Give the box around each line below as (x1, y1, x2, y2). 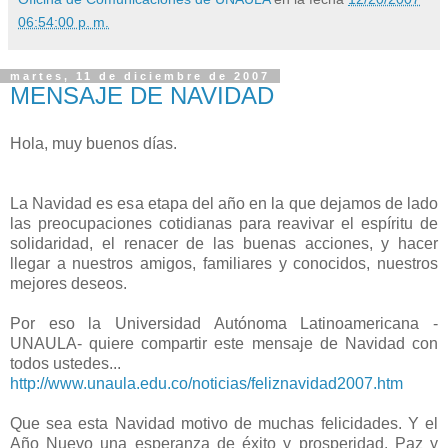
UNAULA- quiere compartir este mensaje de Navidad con (10, 334, 438, 352)
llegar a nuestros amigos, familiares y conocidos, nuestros (10, 254, 438, 272)
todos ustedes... (10, 354, 121, 372)
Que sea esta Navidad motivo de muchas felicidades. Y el (10, 414, 438, 432)
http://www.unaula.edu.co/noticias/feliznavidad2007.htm (10, 374, 403, 392)
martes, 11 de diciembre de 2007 (10, 69, 270, 82)
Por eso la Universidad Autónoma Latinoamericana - (10, 314, 438, 332)
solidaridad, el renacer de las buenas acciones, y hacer (10, 234, 438, 252)
